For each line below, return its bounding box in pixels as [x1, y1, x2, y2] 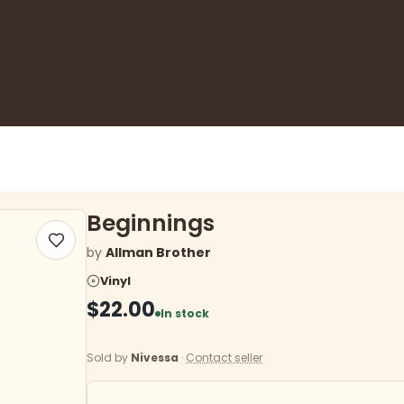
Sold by [87, 350, 131, 365]
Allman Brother [106, 243, 211, 262]
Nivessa [131, 350, 179, 365]
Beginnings [87, 207, 215, 239]
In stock [161, 306, 209, 321]
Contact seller [186, 350, 262, 365]
